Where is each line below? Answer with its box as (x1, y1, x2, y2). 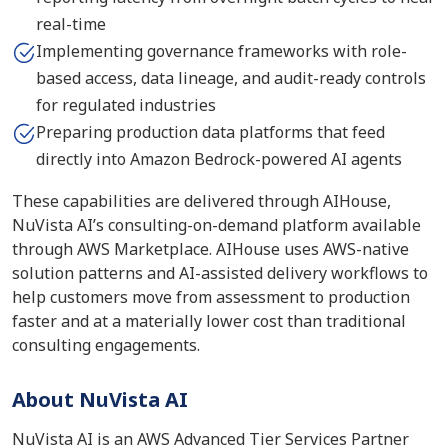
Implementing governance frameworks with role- (36, 40, 407, 62)
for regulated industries (36, 94, 216, 116)
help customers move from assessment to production (12, 286, 410, 308)
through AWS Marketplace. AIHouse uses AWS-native (12, 238, 409, 260)
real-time (36, 13, 106, 35)
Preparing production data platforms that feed (36, 121, 385, 143)
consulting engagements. (12, 334, 200, 356)
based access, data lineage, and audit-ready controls (36, 67, 426, 89)
